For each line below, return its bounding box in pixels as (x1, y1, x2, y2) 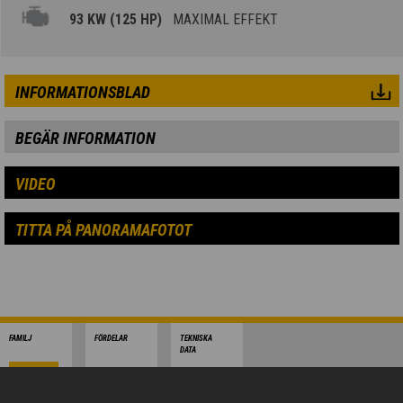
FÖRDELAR (94, 334, 128, 344)
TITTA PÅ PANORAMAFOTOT (14, 220, 192, 240)
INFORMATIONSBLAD (14, 83, 150, 103)
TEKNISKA (180, 334, 212, 344)
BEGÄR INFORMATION (14, 129, 156, 148)
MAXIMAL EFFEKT (166, 11, 279, 29)
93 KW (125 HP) (69, 11, 166, 29)
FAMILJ (9, 334, 31, 344)
